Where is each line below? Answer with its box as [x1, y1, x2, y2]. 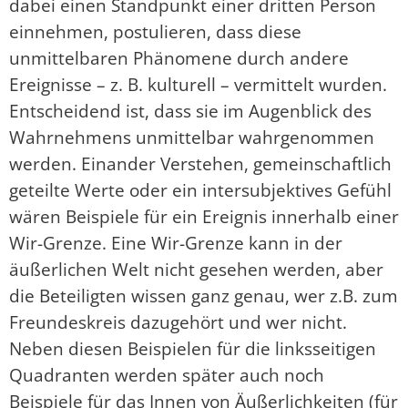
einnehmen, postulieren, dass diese [9, 18, 301, 44]
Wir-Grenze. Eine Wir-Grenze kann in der [9, 229, 342, 255]
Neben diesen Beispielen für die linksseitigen [9, 335, 376, 361]
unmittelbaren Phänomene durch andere [9, 45, 349, 70]
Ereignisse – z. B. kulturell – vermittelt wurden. [9, 71, 387, 97]
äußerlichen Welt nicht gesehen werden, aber [9, 256, 383, 281]
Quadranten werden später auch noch [9, 362, 324, 387]
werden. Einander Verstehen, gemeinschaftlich [9, 150, 392, 176]
